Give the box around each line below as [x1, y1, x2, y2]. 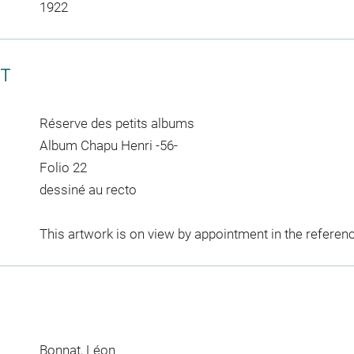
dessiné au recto [39, 181, 137, 198]
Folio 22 [39, 159, 87, 175]
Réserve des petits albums [39, 115, 194, 131]
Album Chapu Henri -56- [39, 137, 178, 153]
